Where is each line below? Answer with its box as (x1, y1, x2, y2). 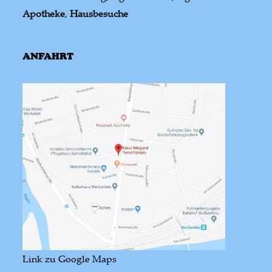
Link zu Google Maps (22, 252, 117, 266)
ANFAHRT (22, 50, 74, 62)
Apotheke (22, 6, 66, 20)
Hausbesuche (70, 6, 129, 20)
